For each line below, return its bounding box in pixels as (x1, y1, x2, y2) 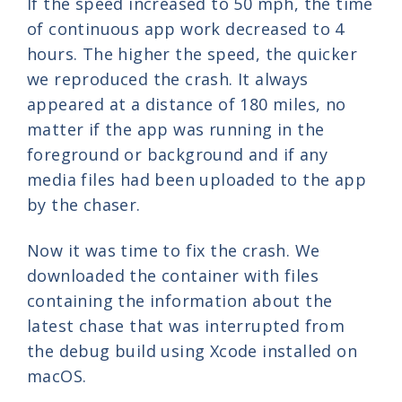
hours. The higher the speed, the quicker (27, 43, 357, 66)
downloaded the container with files (27, 265, 319, 287)
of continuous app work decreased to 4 (27, 18, 345, 40)
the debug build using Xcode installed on (27, 340, 357, 363)
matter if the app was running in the (27, 118, 325, 141)
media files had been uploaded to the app (27, 169, 366, 191)
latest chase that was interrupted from (27, 315, 345, 337)
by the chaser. (27, 194, 141, 216)
